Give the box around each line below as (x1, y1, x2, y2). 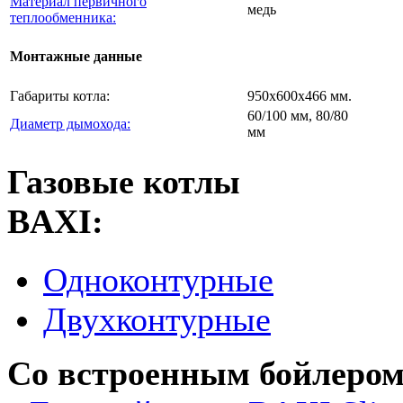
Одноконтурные (43, 261, 273, 300)
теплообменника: (10, 9, 116, 25)
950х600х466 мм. (247, 87, 352, 103)
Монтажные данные (10, 49, 142, 65)
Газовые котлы (7, 163, 240, 201)
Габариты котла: (10, 87, 110, 103)
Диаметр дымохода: (10, 115, 130, 131)
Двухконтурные (43, 300, 271, 339)
